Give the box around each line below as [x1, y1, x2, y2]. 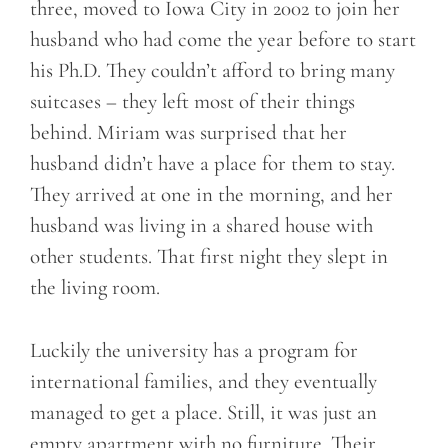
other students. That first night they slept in [30, 244, 388, 270]
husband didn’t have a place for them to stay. [30, 151, 395, 177]
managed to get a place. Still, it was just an [30, 399, 377, 425]
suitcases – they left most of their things [30, 89, 355, 115]
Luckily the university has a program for [30, 337, 358, 363]
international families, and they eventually [30, 368, 377, 394]
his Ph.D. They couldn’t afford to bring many [30, 58, 395, 84]
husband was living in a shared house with [30, 213, 373, 239]
